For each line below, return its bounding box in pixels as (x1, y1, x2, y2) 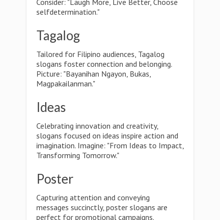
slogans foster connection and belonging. (36, 59, 172, 69)
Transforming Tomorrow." (36, 150, 119, 160)
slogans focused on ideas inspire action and (36, 131, 178, 140)
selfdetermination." (36, 7, 100, 17)
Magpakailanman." (36, 79, 95, 88)
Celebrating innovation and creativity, (36, 121, 158, 131)
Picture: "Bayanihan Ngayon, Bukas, (36, 69, 151, 79)
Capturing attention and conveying (36, 192, 150, 202)
